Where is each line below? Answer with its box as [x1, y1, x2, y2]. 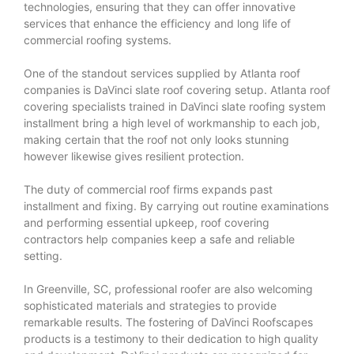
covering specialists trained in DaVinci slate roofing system [24, 99, 326, 113]
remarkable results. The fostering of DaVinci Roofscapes [24, 314, 313, 329]
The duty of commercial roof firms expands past [24, 182, 273, 196]
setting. [24, 248, 62, 262]
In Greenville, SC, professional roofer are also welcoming [24, 281, 313, 296]
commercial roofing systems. [24, 32, 171, 47]
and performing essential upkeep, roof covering [24, 215, 269, 229]
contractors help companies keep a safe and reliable [24, 232, 295, 246]
